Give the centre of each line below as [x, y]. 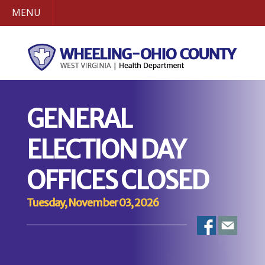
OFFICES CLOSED [117, 180]
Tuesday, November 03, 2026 [93, 202]
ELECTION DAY [106, 149]
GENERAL [78, 119]
